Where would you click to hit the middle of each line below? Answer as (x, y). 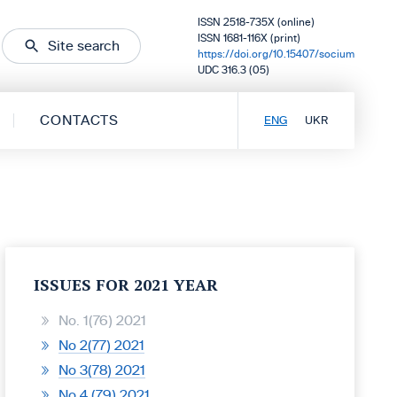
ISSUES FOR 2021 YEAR (126, 284)
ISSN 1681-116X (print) (249, 38)
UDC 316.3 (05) (234, 70)
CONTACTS (79, 120)
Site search (84, 46)
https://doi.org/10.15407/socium (276, 54)
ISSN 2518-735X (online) (256, 22)
